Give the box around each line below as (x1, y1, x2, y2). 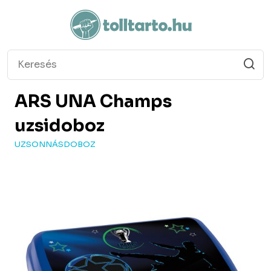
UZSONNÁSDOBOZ (15, 139, 96, 149)
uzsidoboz (15, 115, 105, 136)
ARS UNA (15, 91, 96, 112)
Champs (96, 91, 172, 112)
